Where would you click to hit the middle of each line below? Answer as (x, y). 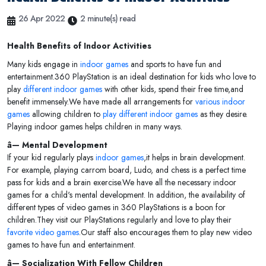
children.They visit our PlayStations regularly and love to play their (119, 220)
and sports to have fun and (175, 64)
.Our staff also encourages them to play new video (165, 232)
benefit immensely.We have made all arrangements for (101, 102)
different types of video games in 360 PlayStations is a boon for (116, 208)
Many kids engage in (42, 64)
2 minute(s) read (108, 19)
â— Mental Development (57, 145)
